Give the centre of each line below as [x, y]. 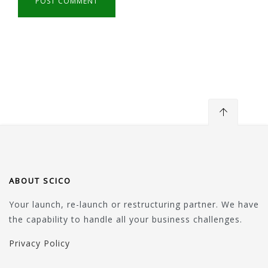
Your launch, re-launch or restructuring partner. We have [134, 204]
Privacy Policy [39, 243]
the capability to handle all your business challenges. [126, 219]
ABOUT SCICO [40, 180]
